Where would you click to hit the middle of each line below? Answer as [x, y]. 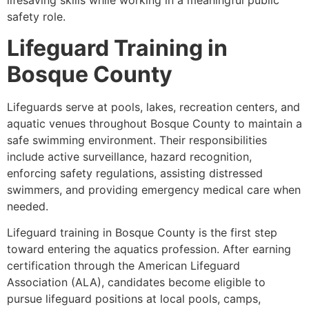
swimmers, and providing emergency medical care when [154, 189]
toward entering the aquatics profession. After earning [149, 249]
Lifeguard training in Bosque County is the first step [142, 233]
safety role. [36, 17]
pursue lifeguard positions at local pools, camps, [134, 299]
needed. [28, 206]
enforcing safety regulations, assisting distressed [135, 173]
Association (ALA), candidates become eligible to [136, 282]
